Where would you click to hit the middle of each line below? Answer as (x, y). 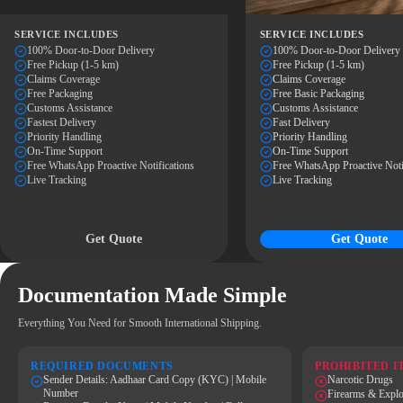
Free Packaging (60, 94)
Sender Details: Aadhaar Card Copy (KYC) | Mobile (155, 380)
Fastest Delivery (62, 122)
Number (61, 393)
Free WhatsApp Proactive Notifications (111, 166)
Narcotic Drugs (360, 380)
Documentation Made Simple (152, 295)
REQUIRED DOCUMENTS (102, 366)
